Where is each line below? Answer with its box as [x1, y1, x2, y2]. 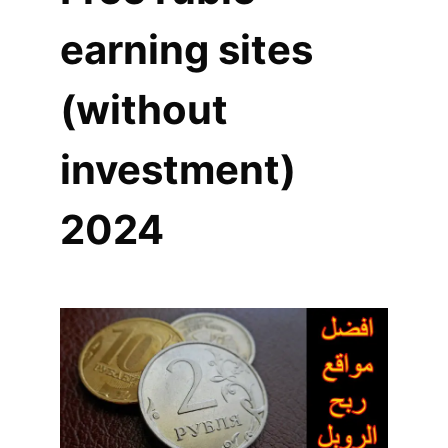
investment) [60, 144, 296, 194]
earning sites [60, 24, 313, 74]
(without [60, 84, 228, 134]
